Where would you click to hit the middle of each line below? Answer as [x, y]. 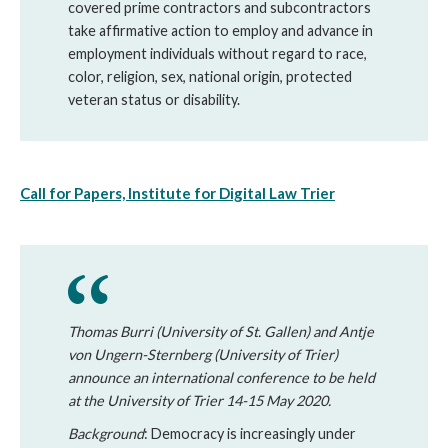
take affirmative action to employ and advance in [220, 30]
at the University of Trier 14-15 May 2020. [199, 400]
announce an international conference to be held [221, 377]
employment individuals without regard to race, [217, 53]
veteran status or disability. [154, 99]
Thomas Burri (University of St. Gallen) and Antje [221, 331]
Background [106, 433]
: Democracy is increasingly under [250, 433]
